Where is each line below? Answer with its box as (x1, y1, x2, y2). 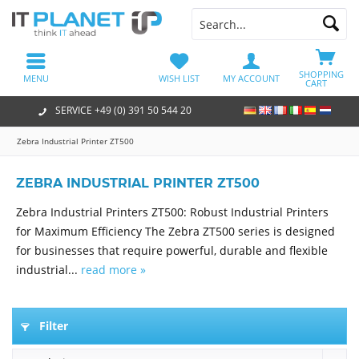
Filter (36, 318, 68, 333)
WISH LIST (159, 72, 200, 84)
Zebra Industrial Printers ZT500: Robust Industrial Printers (16, 204, 329, 220)
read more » (81, 262, 146, 277)
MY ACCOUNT (222, 72, 280, 84)
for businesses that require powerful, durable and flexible (16, 243, 328, 258)
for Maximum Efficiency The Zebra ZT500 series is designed (16, 224, 335, 239)
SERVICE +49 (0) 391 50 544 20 (54, 103, 192, 118)
